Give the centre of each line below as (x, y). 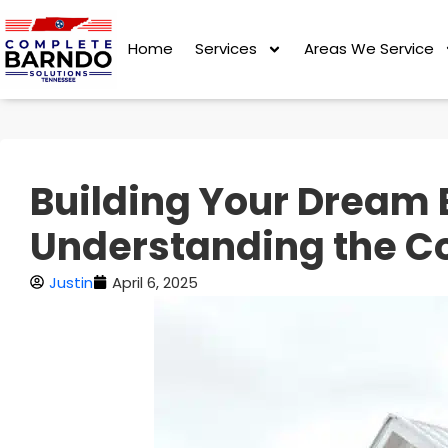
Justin (71, 282)
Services (225, 49)
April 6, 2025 (155, 282)
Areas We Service (368, 49)
